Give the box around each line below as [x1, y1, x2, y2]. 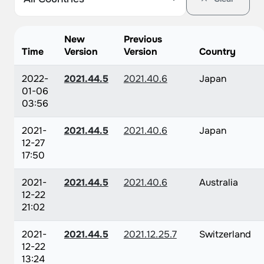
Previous [123, 33, 162, 45]
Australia [199, 176, 238, 189]
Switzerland [199, 228, 251, 240]
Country [199, 45, 236, 58]
